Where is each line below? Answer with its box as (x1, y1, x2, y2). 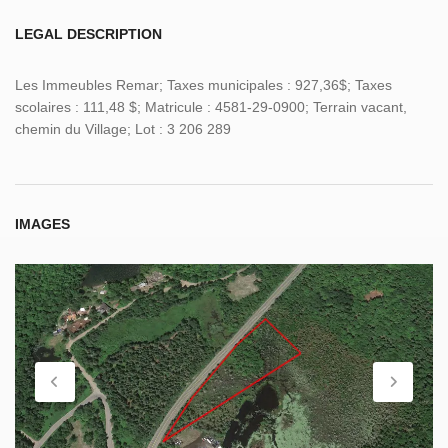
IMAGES (15, 216, 70, 233)
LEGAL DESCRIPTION (15, 26, 162, 43)
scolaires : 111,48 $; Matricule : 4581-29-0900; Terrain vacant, (15, 99, 407, 116)
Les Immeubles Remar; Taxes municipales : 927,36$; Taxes (15, 77, 392, 94)
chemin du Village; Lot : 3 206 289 (15, 121, 231, 138)
